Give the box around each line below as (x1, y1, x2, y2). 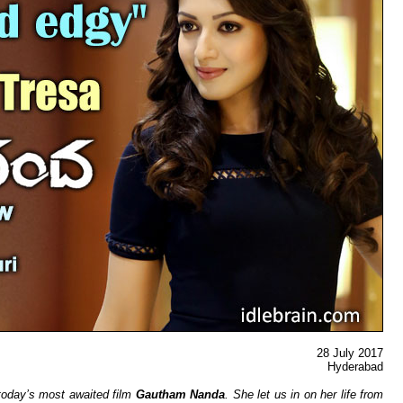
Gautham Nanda (135, 388, 225, 401)
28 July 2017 (317, 346, 383, 360)
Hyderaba (327, 360, 377, 373)
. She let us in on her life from (225, 388, 383, 401)
